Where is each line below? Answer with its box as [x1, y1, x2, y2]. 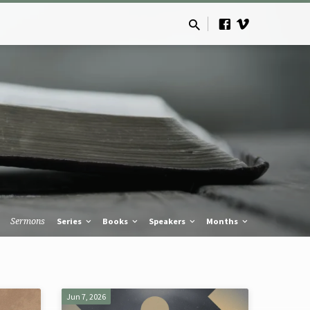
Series [56, 216, 84, 227]
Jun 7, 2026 [66, 291, 107, 302]
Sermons [10, 215, 46, 228]
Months [206, 216, 240, 227]
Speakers [148, 216, 188, 227]
